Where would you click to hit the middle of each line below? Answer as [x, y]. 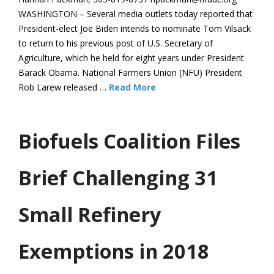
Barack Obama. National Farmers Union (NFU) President [130, 72]
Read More [132, 87]
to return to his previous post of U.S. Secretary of [116, 43]
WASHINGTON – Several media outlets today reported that [135, 13]
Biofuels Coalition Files [129, 140]
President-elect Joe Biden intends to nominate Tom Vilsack [135, 28]
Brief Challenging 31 [118, 177]
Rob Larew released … [64, 87]
